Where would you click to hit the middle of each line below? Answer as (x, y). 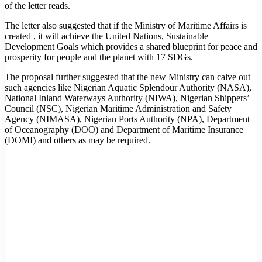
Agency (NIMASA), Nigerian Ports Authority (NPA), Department (127, 119)
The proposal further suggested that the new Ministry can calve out (127, 77)
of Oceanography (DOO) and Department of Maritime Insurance (124, 129)
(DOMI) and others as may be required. (77, 140)
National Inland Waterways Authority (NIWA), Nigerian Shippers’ (127, 98)
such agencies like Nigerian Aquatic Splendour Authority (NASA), (128, 87)
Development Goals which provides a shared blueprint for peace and (131, 46)
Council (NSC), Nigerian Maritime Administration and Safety (118, 108)
